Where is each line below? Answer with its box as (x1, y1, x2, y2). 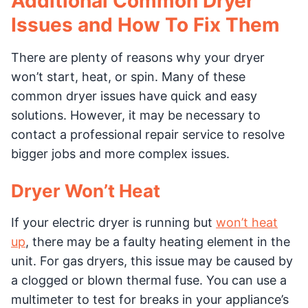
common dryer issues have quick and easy (11, 88, 257, 103)
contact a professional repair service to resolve (11, 126, 285, 142)
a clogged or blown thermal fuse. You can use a (11, 272, 287, 287)
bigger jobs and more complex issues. (11, 146, 230, 161)
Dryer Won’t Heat (11, 179, 160, 201)
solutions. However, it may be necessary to (11, 107, 261, 122)
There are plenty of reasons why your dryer (11, 49, 265, 65)
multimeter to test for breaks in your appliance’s (11, 291, 289, 307)
